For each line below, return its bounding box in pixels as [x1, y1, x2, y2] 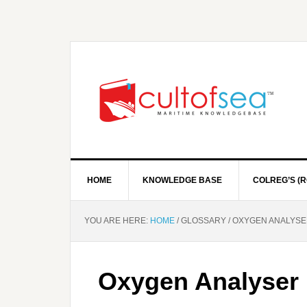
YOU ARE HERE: [84, 216, 150, 225]
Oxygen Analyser [98, 267, 299, 295]
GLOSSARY [179, 216, 228, 225]
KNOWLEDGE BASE [143, 175, 222, 185]
